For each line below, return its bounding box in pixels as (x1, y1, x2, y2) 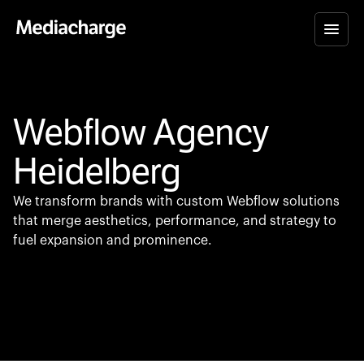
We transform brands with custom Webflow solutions (13, 195, 340, 208)
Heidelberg (13, 150, 180, 193)
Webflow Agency (13, 111, 269, 154)
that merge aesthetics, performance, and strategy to (13, 214, 336, 227)
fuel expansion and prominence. (13, 234, 212, 247)
